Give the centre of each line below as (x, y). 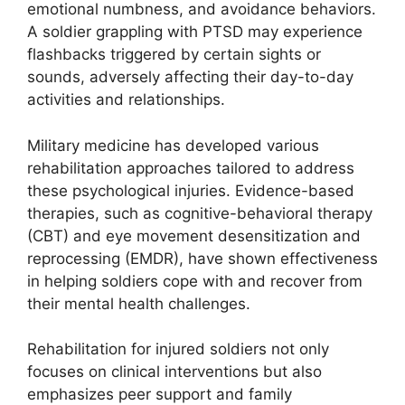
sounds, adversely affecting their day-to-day (190, 77)
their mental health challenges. (139, 303)
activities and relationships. (126, 99)
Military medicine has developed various (173, 145)
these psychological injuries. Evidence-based (191, 190)
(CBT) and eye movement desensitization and (194, 235)
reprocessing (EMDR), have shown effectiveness (202, 258)
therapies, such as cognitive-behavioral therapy (200, 213)
